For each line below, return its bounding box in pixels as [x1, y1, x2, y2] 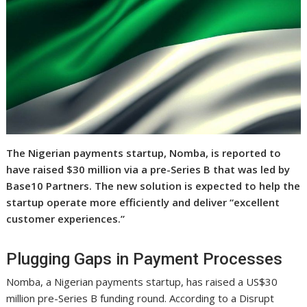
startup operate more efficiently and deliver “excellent [6, 195, 280, 209]
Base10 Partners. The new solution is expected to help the [6, 178, 301, 193]
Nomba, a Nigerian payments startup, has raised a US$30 [6, 274, 278, 288]
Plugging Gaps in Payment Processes [6, 249, 283, 269]
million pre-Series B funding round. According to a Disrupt [6, 291, 275, 305]
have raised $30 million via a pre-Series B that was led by [6, 162, 291, 176]
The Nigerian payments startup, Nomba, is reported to [6, 145, 282, 160]
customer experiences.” [6, 211, 125, 225]
